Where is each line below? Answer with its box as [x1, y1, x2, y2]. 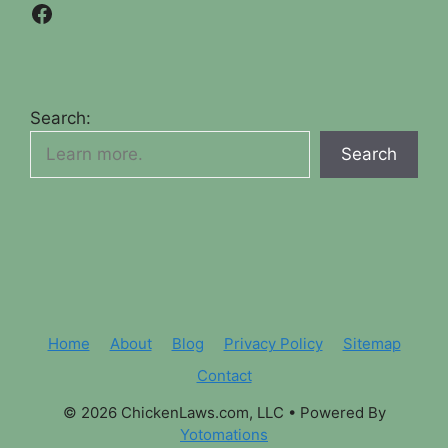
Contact [196, 365, 252, 385]
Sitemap [342, 333, 401, 353]
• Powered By [283, 402, 386, 422]
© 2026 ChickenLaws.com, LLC [62, 402, 284, 422]
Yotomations [180, 424, 268, 444]
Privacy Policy [223, 333, 323, 353]
